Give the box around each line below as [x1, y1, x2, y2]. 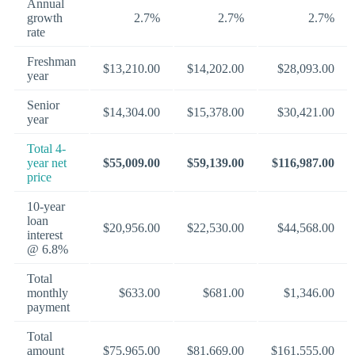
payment [27, 300, 70, 314]
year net [27, 155, 67, 170]
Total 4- [27, 141, 66, 155]
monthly [27, 285, 68, 300]
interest [27, 227, 63, 242]
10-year [27, 199, 65, 213]
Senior [27, 97, 59, 112]
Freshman [27, 54, 76, 68]
